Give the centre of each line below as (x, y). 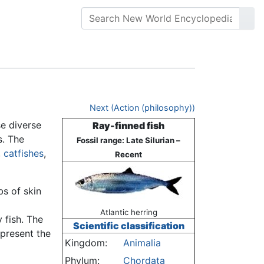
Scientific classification (128, 226)
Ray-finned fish (128, 126)
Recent (128, 155)
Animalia (142, 243)
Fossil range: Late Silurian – (128, 141)
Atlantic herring (128, 212)
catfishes (24, 154)
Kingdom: (86, 243)
